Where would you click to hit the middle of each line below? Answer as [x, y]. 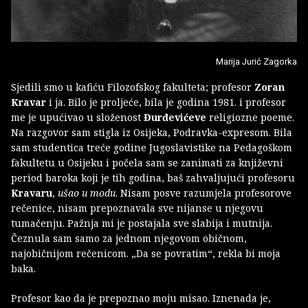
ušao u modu [87, 192]
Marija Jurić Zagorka [256, 61]
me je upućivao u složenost [77, 117]
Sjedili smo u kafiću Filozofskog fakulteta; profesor [133, 87]
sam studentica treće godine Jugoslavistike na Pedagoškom [152, 147]
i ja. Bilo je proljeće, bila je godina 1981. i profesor [166, 102]
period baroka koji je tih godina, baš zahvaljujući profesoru [153, 177]
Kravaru [32, 192]
